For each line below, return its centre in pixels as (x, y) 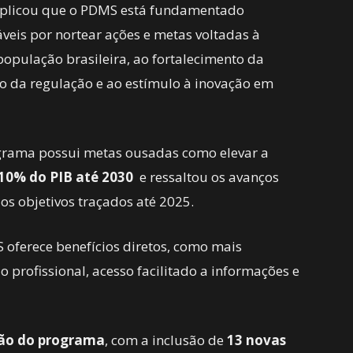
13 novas (256, 340)
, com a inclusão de (166, 340)
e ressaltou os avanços (206, 177)
